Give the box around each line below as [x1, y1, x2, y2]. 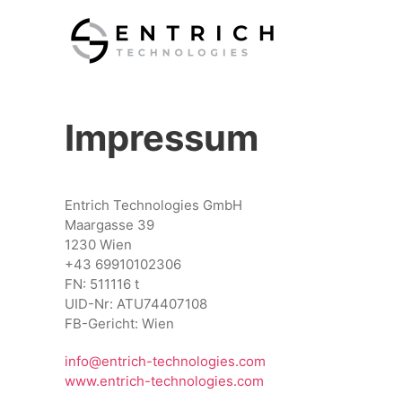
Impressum [65, 116, 258, 160]
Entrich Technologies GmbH [65, 197, 242, 214]
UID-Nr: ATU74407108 [65, 295, 207, 312]
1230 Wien [65, 236, 132, 253]
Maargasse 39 [65, 216, 154, 233]
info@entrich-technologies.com [65, 353, 266, 370]
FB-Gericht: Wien [65, 315, 174, 332]
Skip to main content [40, 41, 170, 58]
